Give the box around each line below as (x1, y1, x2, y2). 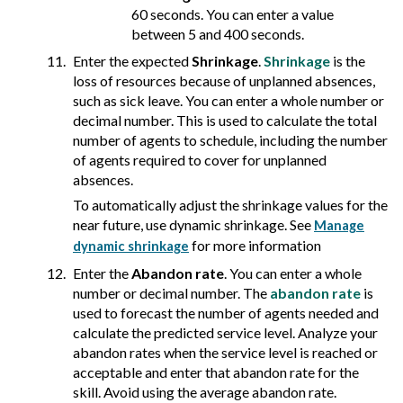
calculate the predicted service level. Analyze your (73, 324, 378, 342)
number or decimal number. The (73, 284, 270, 302)
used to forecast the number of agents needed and (73, 304, 379, 322)
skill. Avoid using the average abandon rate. (73, 383, 336, 401)
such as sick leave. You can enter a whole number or (73, 92, 384, 110)
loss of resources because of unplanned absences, (73, 72, 375, 90)
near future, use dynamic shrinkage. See (73, 216, 314, 234)
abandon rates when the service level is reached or (73, 344, 378, 362)
